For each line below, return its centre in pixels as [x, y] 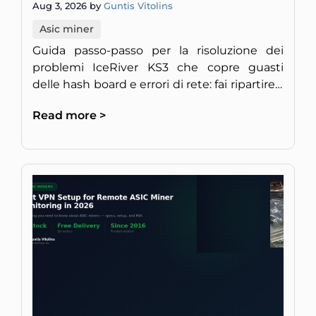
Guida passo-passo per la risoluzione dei [158, 51]
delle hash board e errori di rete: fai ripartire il [158, 85]
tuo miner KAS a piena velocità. [120, 102]
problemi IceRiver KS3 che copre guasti [158, 68]
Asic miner [67, 29]
